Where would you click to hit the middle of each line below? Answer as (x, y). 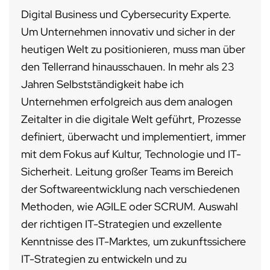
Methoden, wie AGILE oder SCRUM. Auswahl (130, 207)
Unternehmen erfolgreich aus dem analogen (127, 102)
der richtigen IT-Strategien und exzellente (121, 224)
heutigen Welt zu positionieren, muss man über (133, 49)
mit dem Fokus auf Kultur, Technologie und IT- (131, 154)
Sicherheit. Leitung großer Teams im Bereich (127, 172)
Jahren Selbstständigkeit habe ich (102, 84)
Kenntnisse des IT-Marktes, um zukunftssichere (133, 242)
